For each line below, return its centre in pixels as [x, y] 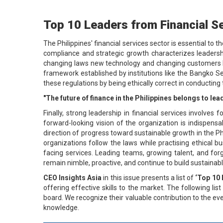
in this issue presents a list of [149, 178]
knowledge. [61, 208]
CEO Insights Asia [73, 178]
